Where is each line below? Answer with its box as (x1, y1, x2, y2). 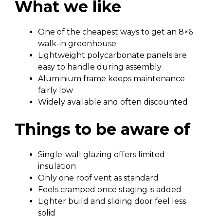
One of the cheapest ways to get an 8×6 (38, 27, 193, 36)
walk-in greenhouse (38, 39, 116, 48)
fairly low (38, 86, 73, 95)
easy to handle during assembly (38, 62, 162, 72)
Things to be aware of (15, 120, 190, 139)
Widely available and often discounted (38, 97, 188, 107)
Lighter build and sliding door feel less (38, 197, 186, 206)
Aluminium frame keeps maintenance (38, 74, 185, 83)
